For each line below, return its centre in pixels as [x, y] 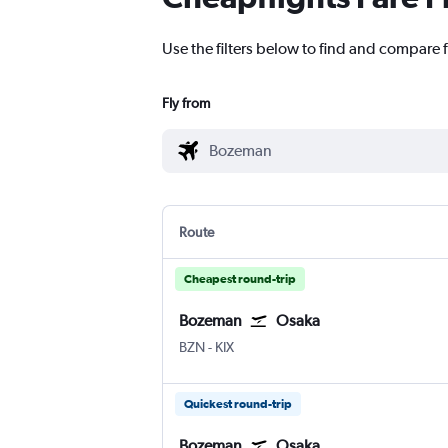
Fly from [186, 103]
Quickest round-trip [238, 404]
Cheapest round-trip [240, 279]
